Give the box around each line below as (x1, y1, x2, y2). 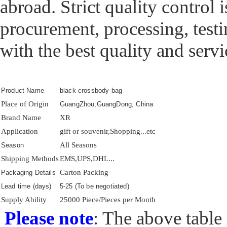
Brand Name (1, 113, 41, 122)
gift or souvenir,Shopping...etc (60, 127, 156, 135)
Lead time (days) (1, 182, 52, 190)
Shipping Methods (1, 154, 59, 163)
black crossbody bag (60, 86, 123, 94)
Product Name (1, 86, 44, 94)
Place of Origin (1, 99, 49, 108)
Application (1, 127, 38, 135)
